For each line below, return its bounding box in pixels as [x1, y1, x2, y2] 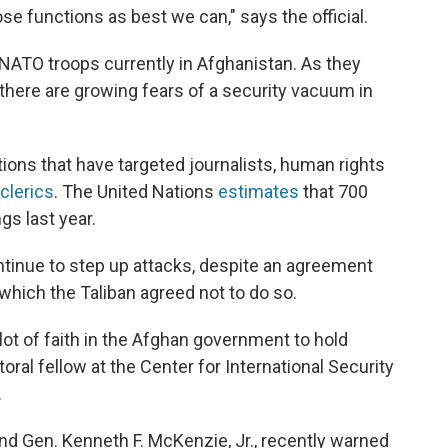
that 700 [299, 181, 368, 202]
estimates [218, 181, 299, 202]
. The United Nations [54, 181, 218, 202]
